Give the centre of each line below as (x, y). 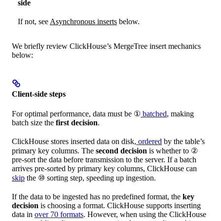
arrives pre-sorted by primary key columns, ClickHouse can (104, 169)
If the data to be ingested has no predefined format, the (97, 197)
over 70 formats (59, 215)
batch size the (34, 123)
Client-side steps (39, 94)
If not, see (34, 21)
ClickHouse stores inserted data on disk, (74, 142)
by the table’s (183, 142)
